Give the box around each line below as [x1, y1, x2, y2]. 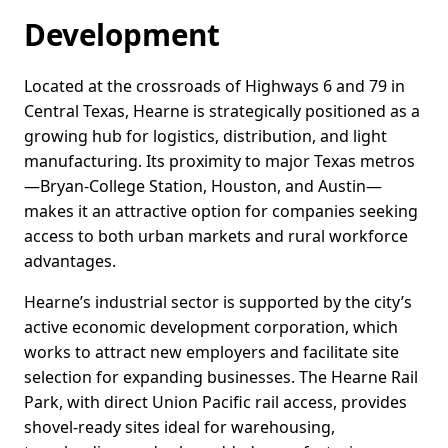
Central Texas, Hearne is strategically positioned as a [24, 100, 420, 123]
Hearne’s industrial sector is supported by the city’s [24, 291, 412, 314]
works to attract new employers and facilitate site [24, 341, 399, 364]
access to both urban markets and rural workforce [24, 225, 408, 248]
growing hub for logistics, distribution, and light [24, 125, 387, 148]
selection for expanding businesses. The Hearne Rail [24, 366, 418, 389]
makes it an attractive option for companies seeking [24, 200, 418, 223]
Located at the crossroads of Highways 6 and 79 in [24, 75, 405, 98]
